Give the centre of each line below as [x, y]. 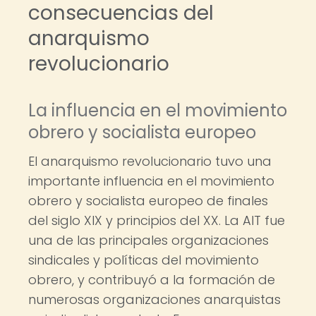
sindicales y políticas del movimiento [144, 260]
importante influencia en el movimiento [151, 181]
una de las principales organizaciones [148, 240]
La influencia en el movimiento [158, 110]
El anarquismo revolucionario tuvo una [150, 161]
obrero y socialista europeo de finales [148, 201]
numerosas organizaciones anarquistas [154, 299]
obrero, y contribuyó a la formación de [152, 280]
